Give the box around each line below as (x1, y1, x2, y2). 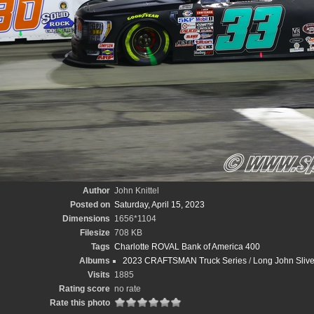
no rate (114, 284, 141, 294)
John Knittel (114, 186, 159, 196)
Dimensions (62, 214, 110, 224)
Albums (78, 256, 110, 266)
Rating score (58, 284, 110, 294)
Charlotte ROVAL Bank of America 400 (114, 242, 260, 252)
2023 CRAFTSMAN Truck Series (122, 256, 247, 266)
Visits (87, 270, 110, 280)
